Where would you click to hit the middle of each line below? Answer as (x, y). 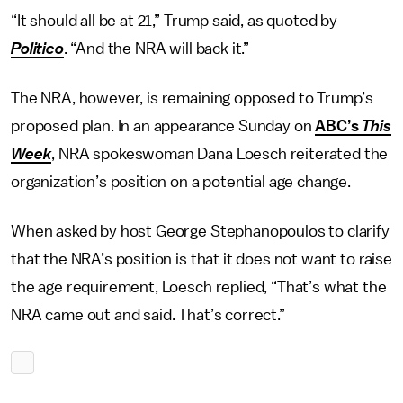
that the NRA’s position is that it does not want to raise (201, 259)
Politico (37, 49)
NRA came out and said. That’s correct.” (148, 315)
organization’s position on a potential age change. (181, 182)
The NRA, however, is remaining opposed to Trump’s (193, 98)
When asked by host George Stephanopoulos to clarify (200, 231)
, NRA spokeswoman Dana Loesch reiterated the (220, 154)
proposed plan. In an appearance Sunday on (163, 126)
